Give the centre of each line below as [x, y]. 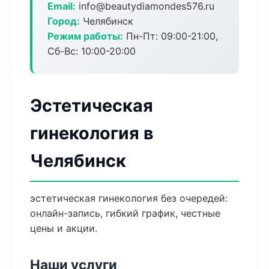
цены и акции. [64, 228]
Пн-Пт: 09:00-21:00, [171, 36]
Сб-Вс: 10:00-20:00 [92, 51]
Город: [64, 21]
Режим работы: [85, 36]
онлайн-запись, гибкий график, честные [125, 213]
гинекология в [92, 133]
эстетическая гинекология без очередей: [129, 198]
